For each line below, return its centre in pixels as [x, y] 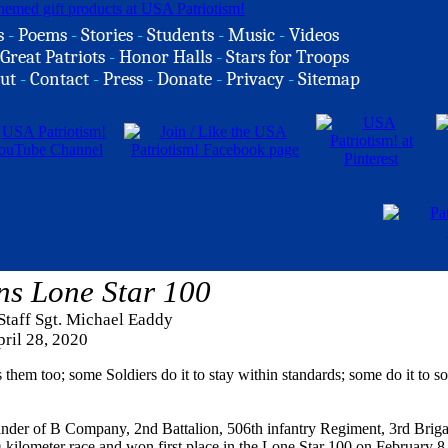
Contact [59, 79]
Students [180, 35]
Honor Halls [165, 57]
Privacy [255, 79]
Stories [107, 35]
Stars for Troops [287, 57]
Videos [314, 35]
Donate [184, 79]
